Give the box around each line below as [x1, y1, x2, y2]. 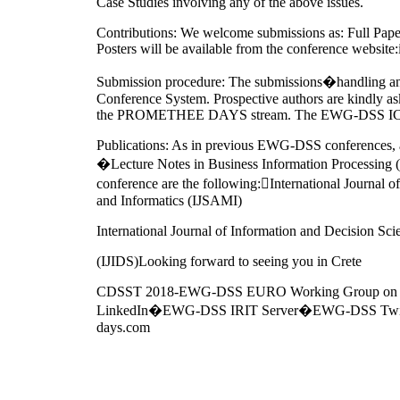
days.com [96, 319, 150, 335]
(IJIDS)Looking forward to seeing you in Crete [96, 253, 362, 269]
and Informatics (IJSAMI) [96, 192, 242, 208]
